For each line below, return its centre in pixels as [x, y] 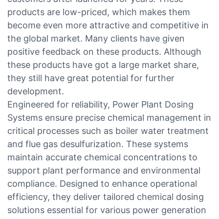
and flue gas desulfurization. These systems [98, 144]
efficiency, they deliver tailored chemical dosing [106, 197]
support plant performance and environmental [104, 170]
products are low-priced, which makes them [99, 12]
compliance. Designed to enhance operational [102, 183]
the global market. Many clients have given [96, 38]
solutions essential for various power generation [107, 210]
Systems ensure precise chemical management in [109, 117]
